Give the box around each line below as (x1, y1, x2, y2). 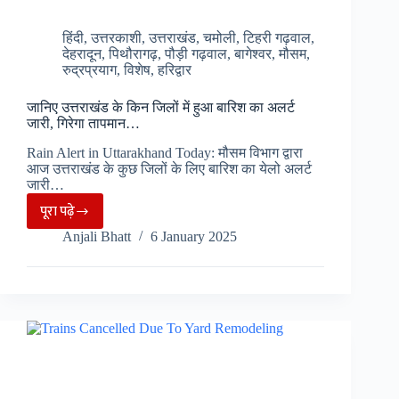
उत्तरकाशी (91, 30, 142, 46)
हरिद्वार (158, 62, 191, 78)
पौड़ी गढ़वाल (165, 46, 227, 62)
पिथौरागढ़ (109, 46, 158, 62)
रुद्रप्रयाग (62, 62, 117, 78)
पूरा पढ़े (40, 199, 75, 223)
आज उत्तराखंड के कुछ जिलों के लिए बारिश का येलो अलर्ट (27, 161, 312, 177)
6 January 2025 (151, 229, 237, 245)
